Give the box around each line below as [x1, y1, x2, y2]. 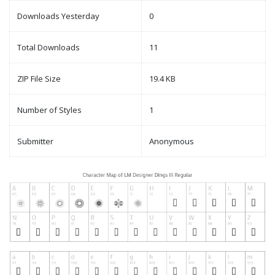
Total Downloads [17, 42, 80, 53]
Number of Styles [17, 104, 82, 116]
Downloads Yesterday [17, 10, 99, 22]
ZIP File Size [17, 73, 61, 85]
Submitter [17, 136, 53, 147]
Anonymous [149, 136, 194, 147]
